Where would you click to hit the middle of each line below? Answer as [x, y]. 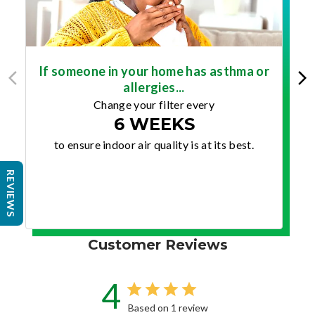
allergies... [154, 87]
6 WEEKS [154, 124]
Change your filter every [154, 104]
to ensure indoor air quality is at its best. [154, 144]
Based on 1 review [168, 307]
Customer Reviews [157, 244]
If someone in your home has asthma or [154, 71]
